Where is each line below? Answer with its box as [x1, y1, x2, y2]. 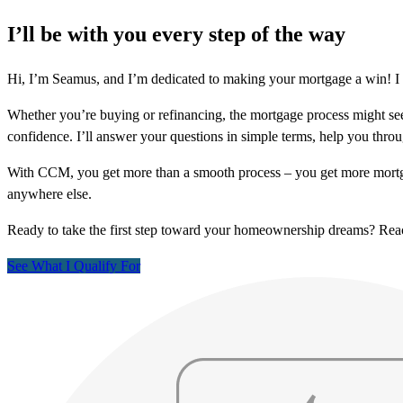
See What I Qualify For [7, 258, 140, 274]
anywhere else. [7, 186, 92, 202]
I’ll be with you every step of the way [7, 22, 345, 47]
